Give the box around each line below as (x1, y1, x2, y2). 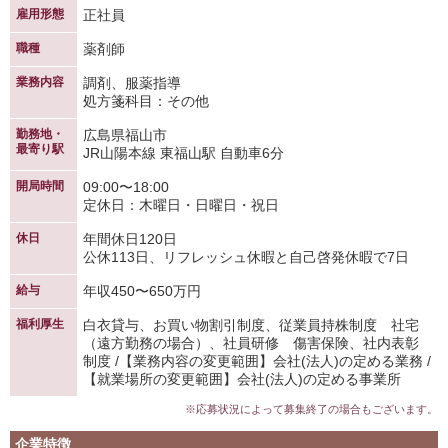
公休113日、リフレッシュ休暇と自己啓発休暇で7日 (83, 249, 409, 265)
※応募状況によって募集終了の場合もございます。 (185, 403, 438, 415)
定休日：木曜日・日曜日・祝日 (83, 197, 279, 213)
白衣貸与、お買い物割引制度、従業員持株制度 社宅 (83, 317, 419, 333)
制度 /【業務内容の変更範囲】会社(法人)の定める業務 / (83, 353, 431, 369)
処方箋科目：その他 (83, 93, 209, 109)
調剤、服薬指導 (83, 75, 181, 91)
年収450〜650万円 (83, 283, 201, 299)
